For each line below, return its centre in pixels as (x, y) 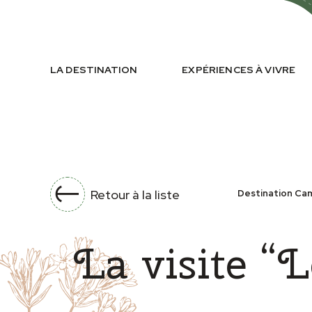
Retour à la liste (135, 194)
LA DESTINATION (94, 70)
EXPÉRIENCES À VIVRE (239, 70)
